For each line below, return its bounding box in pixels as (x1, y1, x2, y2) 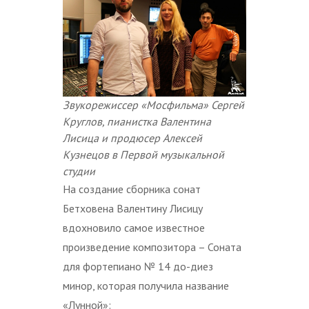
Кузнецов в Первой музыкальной (63, 148, 224, 162)
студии (63, 164, 95, 179)
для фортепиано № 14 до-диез (63, 259, 213, 274)
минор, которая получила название (63, 279, 229, 293)
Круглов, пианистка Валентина (63, 114, 211, 129)
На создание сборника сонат (63, 182, 201, 197)
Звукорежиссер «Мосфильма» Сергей (63, 98, 244, 112)
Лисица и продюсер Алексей (63, 131, 202, 146)
